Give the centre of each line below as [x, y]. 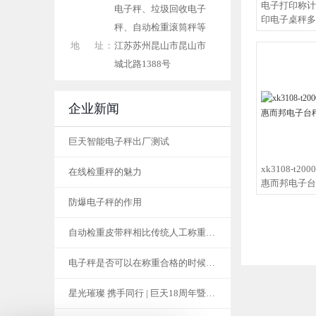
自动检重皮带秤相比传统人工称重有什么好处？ [211, 232]
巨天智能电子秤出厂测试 [119, 141]
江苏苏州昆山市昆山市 [160, 45]
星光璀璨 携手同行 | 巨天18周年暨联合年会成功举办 [211, 293]
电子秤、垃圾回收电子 [160, 9]
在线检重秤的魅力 [105, 172]
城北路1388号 [142, 64]
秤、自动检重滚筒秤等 [160, 27]
